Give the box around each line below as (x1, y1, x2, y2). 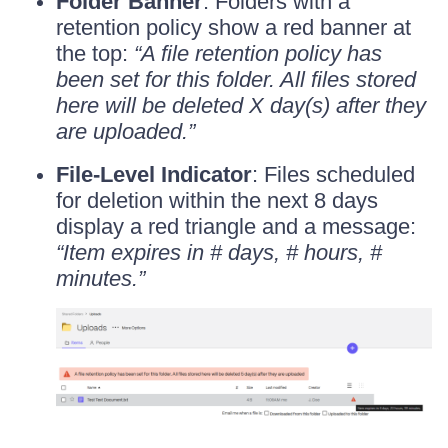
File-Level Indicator (56, 162, 252, 187)
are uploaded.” (56, 119, 195, 144)
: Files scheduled (252, 162, 415, 187)
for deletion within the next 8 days (56, 188, 378, 213)
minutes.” (56, 266, 145, 291)
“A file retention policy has (134, 41, 382, 66)
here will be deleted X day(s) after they (56, 93, 426, 118)
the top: (56, 41, 134, 66)
